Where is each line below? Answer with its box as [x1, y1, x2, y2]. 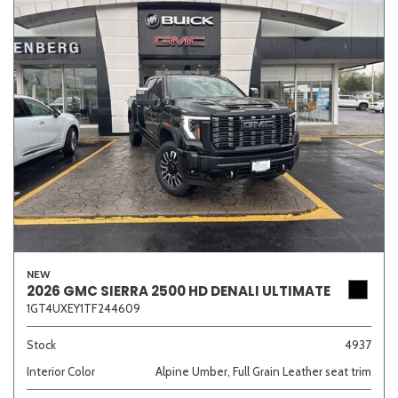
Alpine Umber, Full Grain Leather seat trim [155, 363, 371, 378]
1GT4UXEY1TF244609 [27, 300, 140, 315]
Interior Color [27, 363, 95, 378]
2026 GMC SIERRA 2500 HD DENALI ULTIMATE [27, 281, 330, 300]
